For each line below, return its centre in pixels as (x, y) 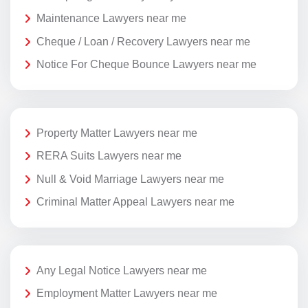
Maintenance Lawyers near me (111, 19)
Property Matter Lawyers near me (117, 133)
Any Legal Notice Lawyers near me (122, 270)
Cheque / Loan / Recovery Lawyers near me (143, 41)
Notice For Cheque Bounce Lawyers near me (146, 65)
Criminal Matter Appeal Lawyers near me (135, 202)
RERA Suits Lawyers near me (109, 156)
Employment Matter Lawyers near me (127, 294)
